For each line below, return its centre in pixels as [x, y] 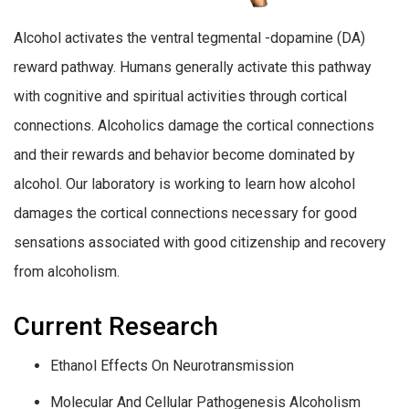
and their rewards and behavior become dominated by [184, 154]
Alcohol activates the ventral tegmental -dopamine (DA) [189, 37]
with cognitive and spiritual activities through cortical [180, 96]
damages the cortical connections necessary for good [185, 213]
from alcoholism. [67, 271]
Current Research [116, 326]
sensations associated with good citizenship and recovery [200, 242]
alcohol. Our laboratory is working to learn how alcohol [184, 184]
